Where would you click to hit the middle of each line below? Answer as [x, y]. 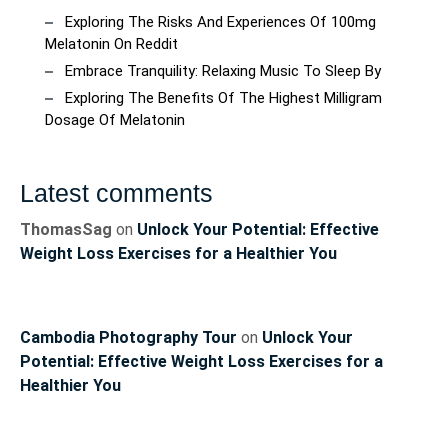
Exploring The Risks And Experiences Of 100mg [220, 22]
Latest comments [116, 193]
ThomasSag [66, 230]
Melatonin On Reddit [111, 44]
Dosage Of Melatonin [115, 120]
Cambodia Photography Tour [128, 338]
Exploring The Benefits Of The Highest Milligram [223, 98]
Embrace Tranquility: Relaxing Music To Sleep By [223, 71]
